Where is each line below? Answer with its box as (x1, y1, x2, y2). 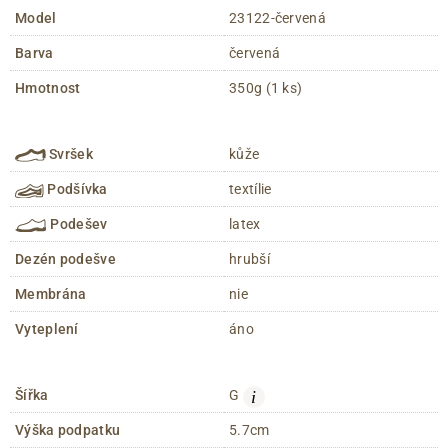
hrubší (229, 251, 270, 268)
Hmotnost (15, 80, 81, 97)
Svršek (45, 146, 94, 163)
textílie (229, 181, 272, 198)
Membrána (15, 286, 87, 303)
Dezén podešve (15, 251, 116, 268)
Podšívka (43, 181, 108, 198)
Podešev (46, 216, 108, 233)
